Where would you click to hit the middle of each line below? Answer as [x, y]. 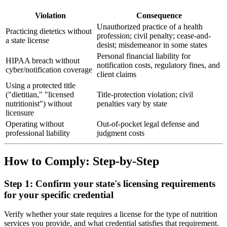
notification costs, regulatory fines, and [158, 65]
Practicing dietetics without [49, 31]
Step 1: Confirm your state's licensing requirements [110, 183]
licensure [20, 112]
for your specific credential [59, 195]
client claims [117, 74]
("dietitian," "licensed [40, 94]
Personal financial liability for [144, 56]
